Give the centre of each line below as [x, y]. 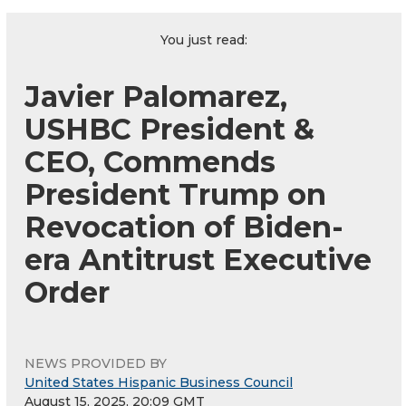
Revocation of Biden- [184, 227]
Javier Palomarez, [156, 96]
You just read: [204, 39]
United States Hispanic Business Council [159, 382]
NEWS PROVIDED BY [96, 363]
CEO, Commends [150, 161]
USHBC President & [169, 129]
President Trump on [175, 194]
